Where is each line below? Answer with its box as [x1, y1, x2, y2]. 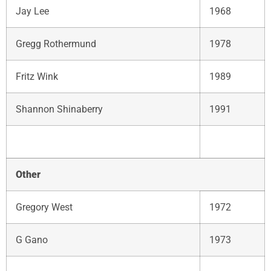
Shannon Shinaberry [16, 103, 103, 115]
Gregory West [16, 201, 73, 213]
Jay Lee [16, 5, 49, 17]
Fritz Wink [16, 70, 58, 82]
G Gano [16, 233, 48, 246]
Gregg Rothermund [16, 38, 96, 50]
